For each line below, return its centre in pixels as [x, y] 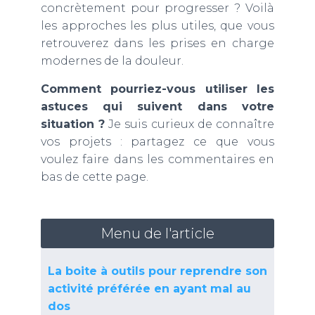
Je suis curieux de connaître [190, 124]
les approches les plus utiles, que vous [157, 26]
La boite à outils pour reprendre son [157, 271]
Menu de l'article [157, 233]
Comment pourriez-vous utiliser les [157, 89]
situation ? [73, 124]
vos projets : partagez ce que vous [157, 142]
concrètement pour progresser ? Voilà [157, 8]
